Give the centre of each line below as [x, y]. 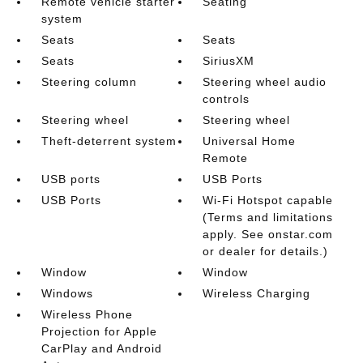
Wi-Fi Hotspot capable [268, 200]
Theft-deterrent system [109, 141]
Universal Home [250, 141]
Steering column [89, 82]
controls [226, 99]
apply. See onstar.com [268, 234]
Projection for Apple [99, 331]
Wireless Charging [257, 293]
